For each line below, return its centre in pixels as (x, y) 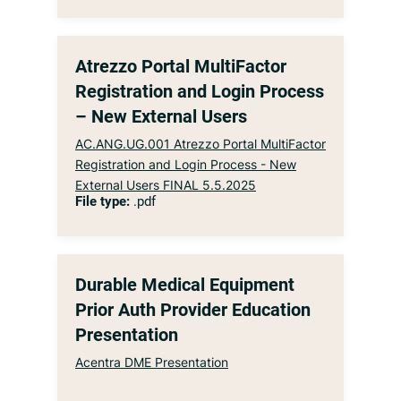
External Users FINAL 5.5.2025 (166, 185)
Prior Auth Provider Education (193, 310)
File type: (102, 201)
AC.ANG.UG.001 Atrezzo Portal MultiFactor (200, 144)
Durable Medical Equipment (185, 285)
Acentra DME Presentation (152, 362)
